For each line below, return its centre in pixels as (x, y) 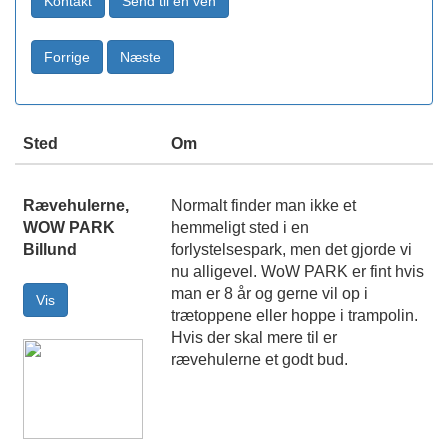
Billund (50, 250)
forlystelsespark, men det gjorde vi (291, 250)
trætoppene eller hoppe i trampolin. (294, 316)
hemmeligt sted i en (240, 228)
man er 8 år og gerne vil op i (269, 294)
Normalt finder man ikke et (263, 206)
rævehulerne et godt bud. (259, 360)
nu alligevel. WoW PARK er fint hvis (297, 272)
